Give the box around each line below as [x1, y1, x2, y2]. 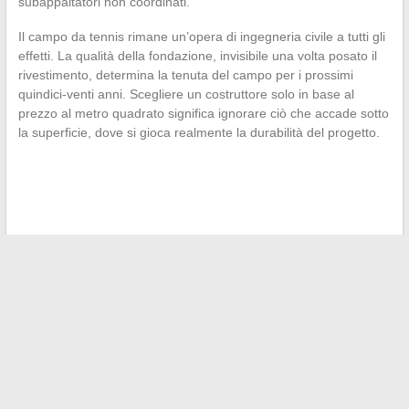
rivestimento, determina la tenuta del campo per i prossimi [17, 67, 353, 82]
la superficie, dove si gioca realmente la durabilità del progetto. [17, 124, 380, 140]
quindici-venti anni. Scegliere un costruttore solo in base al [17, 86, 354, 101]
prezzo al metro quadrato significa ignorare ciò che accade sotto [17, 105, 389, 121]
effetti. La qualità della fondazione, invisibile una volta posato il [17, 47, 377, 63]
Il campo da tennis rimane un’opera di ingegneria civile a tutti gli [17, 28, 385, 44]
